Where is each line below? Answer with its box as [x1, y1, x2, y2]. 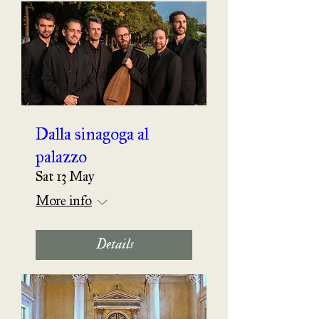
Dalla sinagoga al [36, 125, 149, 135]
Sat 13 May [36, 169, 94, 177]
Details [95, 235, 132, 253]
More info [36, 193, 92, 202]
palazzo [36, 147, 87, 157]
